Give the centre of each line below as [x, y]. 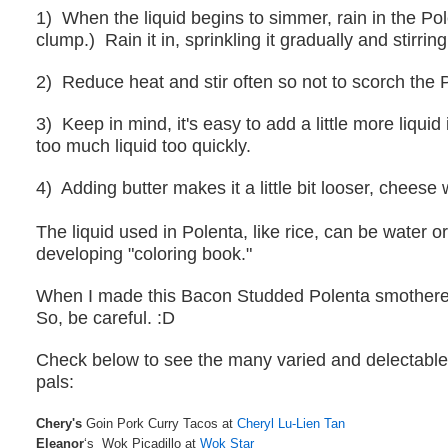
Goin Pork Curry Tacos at [162, 424]
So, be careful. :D [106, 318]
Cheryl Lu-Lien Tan [291, 424]
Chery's [61, 424]
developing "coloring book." [144, 254]
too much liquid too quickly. [144, 146]
